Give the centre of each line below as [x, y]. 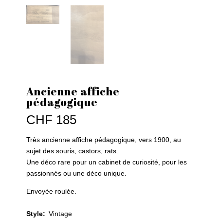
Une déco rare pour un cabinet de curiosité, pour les [106, 162]
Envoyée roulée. [51, 191]
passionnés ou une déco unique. [76, 173]
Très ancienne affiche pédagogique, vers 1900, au [103, 140]
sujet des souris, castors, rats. [72, 151]
